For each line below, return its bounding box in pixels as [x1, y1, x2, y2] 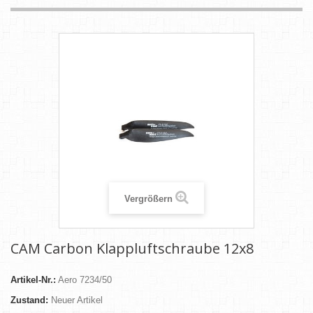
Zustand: [10, 295, 48, 306]
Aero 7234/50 [58, 275, 112, 286]
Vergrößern [124, 194, 173, 205]
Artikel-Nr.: [10, 275, 56, 286]
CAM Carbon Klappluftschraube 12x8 [10, 239, 254, 259]
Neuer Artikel [51, 295, 103, 306]
